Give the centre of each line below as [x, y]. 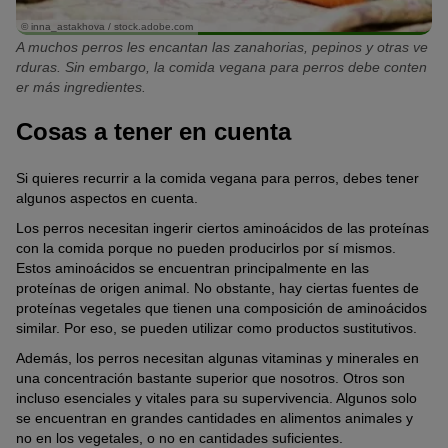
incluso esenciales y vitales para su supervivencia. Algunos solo [216, 397]
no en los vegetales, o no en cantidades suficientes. [179, 437]
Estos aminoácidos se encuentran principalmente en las [192, 267]
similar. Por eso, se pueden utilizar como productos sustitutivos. [216, 327]
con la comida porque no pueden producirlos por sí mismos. [206, 247]
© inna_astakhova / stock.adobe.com [107, 27]
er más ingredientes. [81, 87]
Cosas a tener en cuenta [153, 132]
